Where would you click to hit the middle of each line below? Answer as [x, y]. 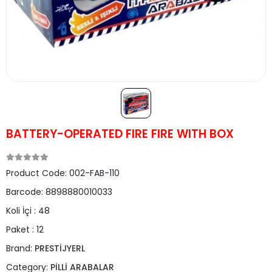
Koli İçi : [22, 211]
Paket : [21, 229]
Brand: [20, 248]
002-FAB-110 [94, 173]
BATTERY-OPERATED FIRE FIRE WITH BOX [120, 134]
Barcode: [26, 192]
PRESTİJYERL [60, 248]
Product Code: [38, 173]
